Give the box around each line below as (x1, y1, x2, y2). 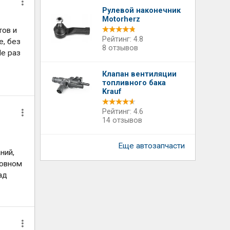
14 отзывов (102, 116, 143, 125)
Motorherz (102, 15, 141, 24)
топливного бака (102, 79, 166, 87)
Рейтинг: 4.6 (102, 107, 144, 116)
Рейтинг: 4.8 (102, 35, 144, 44)
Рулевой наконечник (102, 6, 181, 15)
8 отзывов (102, 44, 139, 52)
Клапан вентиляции (102, 70, 177, 79)
